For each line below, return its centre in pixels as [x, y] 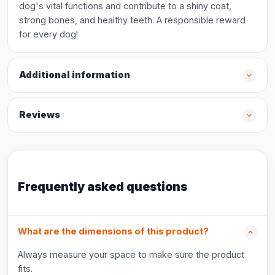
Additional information [75, 75]
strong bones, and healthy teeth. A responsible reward [132, 20]
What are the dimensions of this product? [113, 231]
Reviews [40, 115]
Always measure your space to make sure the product [131, 254]
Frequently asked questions [103, 187]
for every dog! [48, 34]
